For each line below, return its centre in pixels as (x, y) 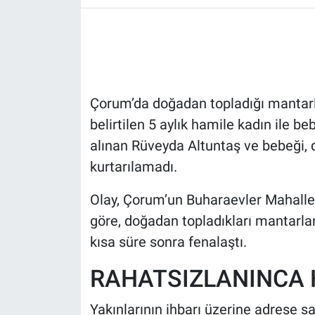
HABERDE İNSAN (85, 33)
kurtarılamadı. (133, 167)
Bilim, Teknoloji (82, 176)
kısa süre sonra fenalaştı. (168, 242)
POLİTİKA (65, 69)
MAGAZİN (66, 141)
